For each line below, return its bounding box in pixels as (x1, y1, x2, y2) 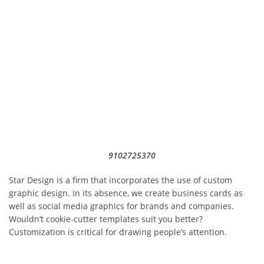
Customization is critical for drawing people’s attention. (9, 226, 227, 238)
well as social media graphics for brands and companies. (9, 200, 234, 212)
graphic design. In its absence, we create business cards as (9, 187, 243, 199)
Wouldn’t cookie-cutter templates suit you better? (9, 213, 203, 225)
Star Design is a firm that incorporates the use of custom (9, 174, 232, 186)
